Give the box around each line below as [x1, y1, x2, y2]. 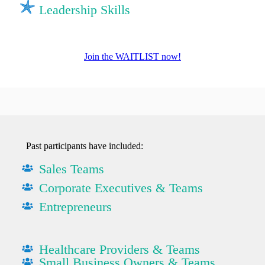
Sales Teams [39, 161, 104, 176]
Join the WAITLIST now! [84, 51, 181, 62]
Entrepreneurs [39, 199, 112, 214]
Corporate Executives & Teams [39, 180, 203, 195]
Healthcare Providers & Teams [39, 241, 200, 257]
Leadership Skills [39, 2, 130, 17]
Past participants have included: [26, 140, 143, 151]
